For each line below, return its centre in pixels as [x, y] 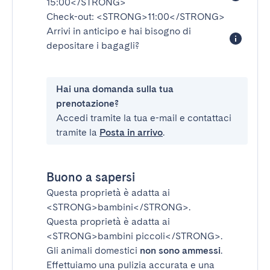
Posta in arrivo [131, 132]
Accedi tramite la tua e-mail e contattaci [144, 118]
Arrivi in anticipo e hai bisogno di [119, 31]
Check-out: [71, 17]
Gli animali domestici [93, 250]
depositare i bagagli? [93, 46]
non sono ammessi [180, 250]
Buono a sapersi [91, 177]
